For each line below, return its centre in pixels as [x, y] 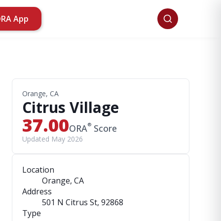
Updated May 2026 [53, 139]
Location [38, 170]
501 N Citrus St [70, 202]
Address [37, 191]
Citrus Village [71, 107]
